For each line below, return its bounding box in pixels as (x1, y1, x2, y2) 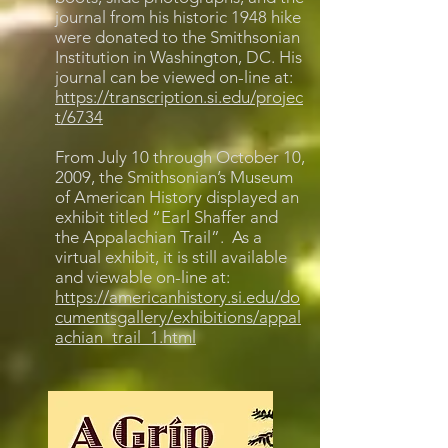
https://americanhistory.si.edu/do (55, 287, 300, 307)
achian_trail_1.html (55, 327, 196, 347)
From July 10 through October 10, (55, 147, 305, 167)
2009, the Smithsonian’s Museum (55, 167, 293, 187)
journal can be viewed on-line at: (55, 67, 293, 87)
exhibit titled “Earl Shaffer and (55, 207, 278, 227)
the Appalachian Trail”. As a (55, 227, 262, 247)
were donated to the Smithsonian (55, 27, 300, 47)
